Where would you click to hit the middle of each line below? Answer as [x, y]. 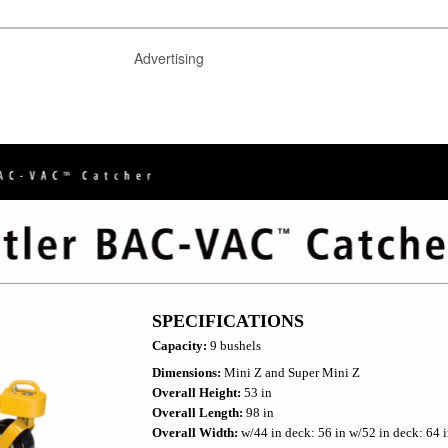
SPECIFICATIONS [228, 321]
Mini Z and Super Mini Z [290, 372]
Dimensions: [186, 372]
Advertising [169, 58]
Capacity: [181, 345]
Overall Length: [197, 412]
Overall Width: [195, 432]
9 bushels [235, 345]
